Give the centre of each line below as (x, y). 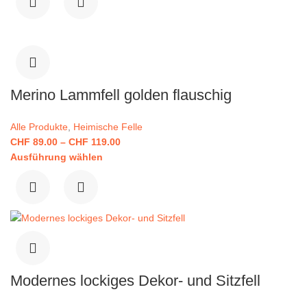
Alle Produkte (39, 126)
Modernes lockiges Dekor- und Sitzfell (135, 281)
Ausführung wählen (57, 157)
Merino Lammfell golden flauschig (121, 95)
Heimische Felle (108, 126)
